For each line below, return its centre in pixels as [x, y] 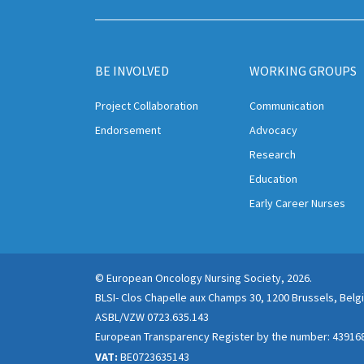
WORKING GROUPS [303, 71]
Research [273, 155]
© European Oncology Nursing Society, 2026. [204, 278]
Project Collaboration [147, 106]
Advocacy [273, 130]
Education [273, 179]
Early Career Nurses [297, 204]
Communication [287, 106]
